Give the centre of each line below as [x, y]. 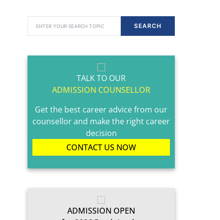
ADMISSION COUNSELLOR [101, 90]
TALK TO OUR [101, 78]
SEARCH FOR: [43, 19]
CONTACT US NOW [101, 147]
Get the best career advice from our [101, 110]
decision [101, 133]
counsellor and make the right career [101, 121]
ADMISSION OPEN [101, 211]
